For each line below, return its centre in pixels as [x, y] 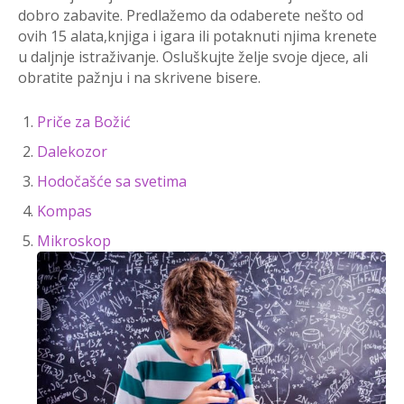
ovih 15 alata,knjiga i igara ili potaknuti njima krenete [197, 36]
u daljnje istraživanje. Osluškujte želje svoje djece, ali [193, 56]
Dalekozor [72, 151]
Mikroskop [74, 240]
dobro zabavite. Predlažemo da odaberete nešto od [191, 15]
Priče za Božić [84, 121]
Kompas [64, 211]
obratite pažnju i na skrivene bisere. [139, 77]
